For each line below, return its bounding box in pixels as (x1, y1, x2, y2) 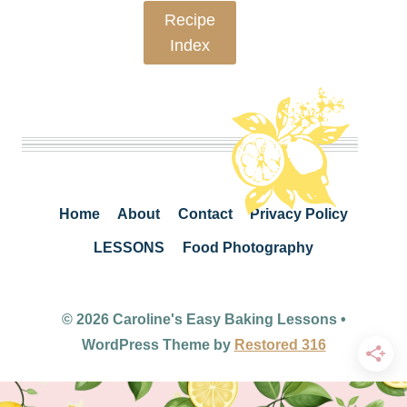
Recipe (164, 10, 215, 29)
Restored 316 (233, 337, 326, 353)
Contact (177, 205, 233, 222)
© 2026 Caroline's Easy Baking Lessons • (61, 312, 346, 328)
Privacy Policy (249, 205, 348, 222)
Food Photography (182, 240, 313, 256)
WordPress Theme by (81, 337, 234, 353)
